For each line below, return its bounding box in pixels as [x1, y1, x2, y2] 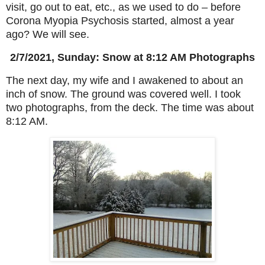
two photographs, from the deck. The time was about [6, 101, 254, 114]
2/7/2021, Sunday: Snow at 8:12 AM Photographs [10, 51, 255, 63]
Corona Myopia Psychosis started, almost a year [6, 14, 234, 27]
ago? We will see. [6, 28, 89, 40]
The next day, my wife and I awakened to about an [6, 74, 243, 86]
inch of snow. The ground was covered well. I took [6, 88, 241, 100]
